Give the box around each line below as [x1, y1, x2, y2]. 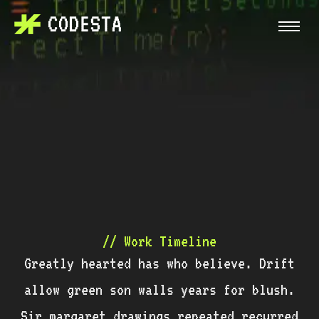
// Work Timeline [103, 232, 216, 250]
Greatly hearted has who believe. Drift [24, 254, 295, 272]
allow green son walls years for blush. [24, 281, 295, 298]
